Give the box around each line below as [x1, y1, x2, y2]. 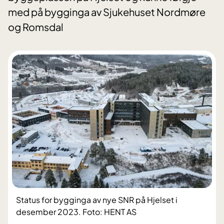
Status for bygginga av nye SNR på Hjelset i [16, 194, 177, 205]
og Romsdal [8, 20, 63, 33]
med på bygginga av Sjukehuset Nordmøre [8, 5, 205, 18]
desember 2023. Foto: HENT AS [16, 206, 136, 217]
